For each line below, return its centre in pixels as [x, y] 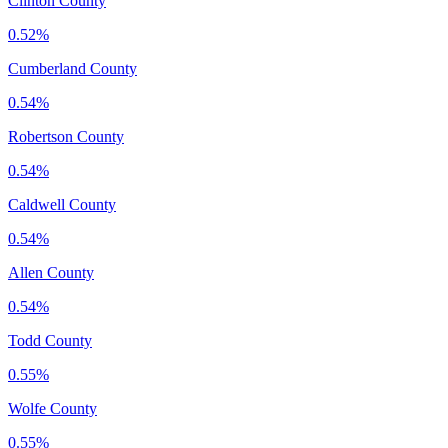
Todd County [50, 340]
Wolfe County [52, 408]
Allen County [51, 272]
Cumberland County [72, 68]
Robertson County [66, 136]
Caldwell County [62, 204]
